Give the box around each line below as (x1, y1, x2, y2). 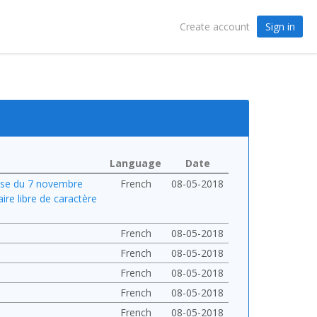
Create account (179, 20, 250, 33)
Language (110, 156, 161, 170)
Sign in (265, 19, 295, 33)
